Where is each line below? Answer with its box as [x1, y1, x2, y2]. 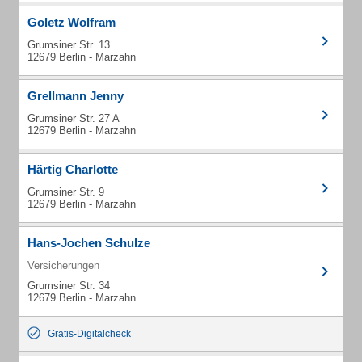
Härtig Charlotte [27, 162, 118, 176]
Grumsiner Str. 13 [27, 39, 110, 51]
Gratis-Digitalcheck [48, 328, 131, 339]
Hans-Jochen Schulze [27, 236, 150, 250]
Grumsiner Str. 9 [27, 186, 104, 198]
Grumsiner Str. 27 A [27, 112, 120, 124]
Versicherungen [27, 259, 99, 271]
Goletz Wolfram [27, 15, 116, 29]
